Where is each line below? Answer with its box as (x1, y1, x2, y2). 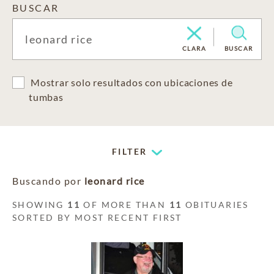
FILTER (112, 146, 147, 157)
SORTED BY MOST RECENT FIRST (12, 212, 182, 223)
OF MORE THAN (80, 199, 169, 210)
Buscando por (12, 175, 84, 187)
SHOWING (12, 199, 68, 210)
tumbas (29, 91, 64, 103)
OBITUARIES (182, 199, 249, 210)
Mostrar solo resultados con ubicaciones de (31, 76, 233, 88)
